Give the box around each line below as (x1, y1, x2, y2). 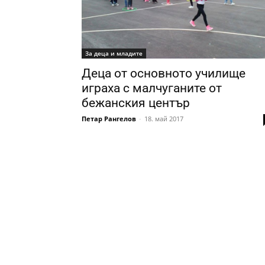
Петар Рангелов (82, 114, 136, 123)
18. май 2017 (144, 114, 183, 123)
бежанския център (82, 96, 190, 110)
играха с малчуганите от (82, 81, 222, 95)
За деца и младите (85, 49, 143, 57)
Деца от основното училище (82, 66, 245, 80)
